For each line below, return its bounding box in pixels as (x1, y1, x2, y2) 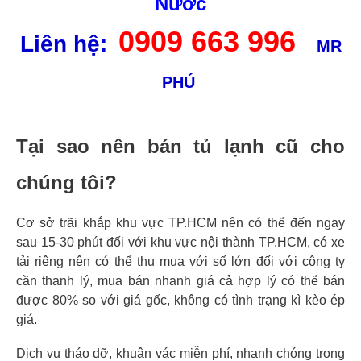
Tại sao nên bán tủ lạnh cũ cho (16, 135, 345, 157)
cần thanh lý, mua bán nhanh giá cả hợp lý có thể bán (16, 273, 345, 288)
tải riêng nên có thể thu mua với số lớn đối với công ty (16, 254, 345, 268)
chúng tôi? (16, 171, 117, 193)
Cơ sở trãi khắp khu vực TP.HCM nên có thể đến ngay (16, 215, 345, 230)
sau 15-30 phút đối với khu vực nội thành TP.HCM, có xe (16, 234, 345, 249)
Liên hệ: (19, 31, 114, 56)
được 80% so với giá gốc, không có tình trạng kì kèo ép (16, 293, 345, 307)
